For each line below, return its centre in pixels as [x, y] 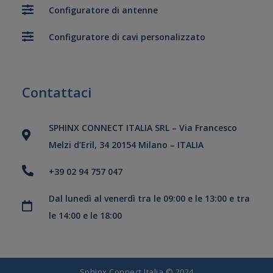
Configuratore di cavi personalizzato [127, 37]
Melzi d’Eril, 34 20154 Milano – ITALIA [126, 144]
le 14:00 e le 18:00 [85, 215]
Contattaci [56, 92]
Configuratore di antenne [103, 10]
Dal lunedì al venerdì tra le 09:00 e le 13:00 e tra [149, 198]
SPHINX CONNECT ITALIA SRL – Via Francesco [143, 127]
